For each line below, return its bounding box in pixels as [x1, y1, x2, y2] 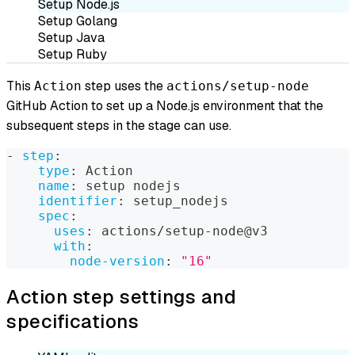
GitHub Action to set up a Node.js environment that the [6, 97, 323, 114]
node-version [70, 253, 165, 269]
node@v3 [212, 223, 268, 239]
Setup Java [38, 29, 105, 46]
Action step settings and [6, 284, 236, 309]
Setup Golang [38, 12, 117, 29]
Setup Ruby [38, 45, 107, 63]
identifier [38, 193, 117, 208]
